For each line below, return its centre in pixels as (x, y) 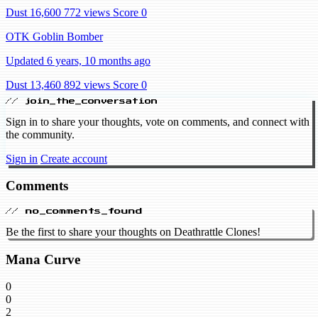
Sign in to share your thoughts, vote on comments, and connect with (158, 121)
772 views (87, 12)
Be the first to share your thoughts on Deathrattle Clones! (133, 232)
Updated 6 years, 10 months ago (78, 60)
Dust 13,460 (33, 84)
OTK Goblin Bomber (54, 36)
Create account (74, 158)
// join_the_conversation (82, 101)
